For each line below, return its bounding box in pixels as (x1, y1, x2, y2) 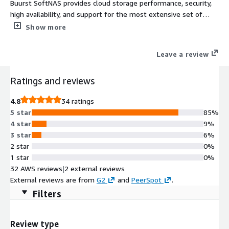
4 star (10, 119, 32, 128)
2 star (10, 141, 29, 150)
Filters (33, 188, 61, 199)
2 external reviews (64, 164, 125, 173)
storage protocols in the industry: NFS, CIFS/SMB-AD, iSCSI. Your (10, 20, 218, 30)
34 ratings (61, 96, 94, 105)
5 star (10, 107, 32, 117)
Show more (26, 22, 66, 31)
